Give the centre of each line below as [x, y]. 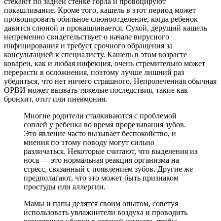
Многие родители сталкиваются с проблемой [100, 116]
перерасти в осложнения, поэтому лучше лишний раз [94, 73]
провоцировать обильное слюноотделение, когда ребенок [101, 19]
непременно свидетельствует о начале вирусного [87, 37]
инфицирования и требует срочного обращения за [88, 46]
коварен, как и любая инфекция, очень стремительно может [105, 64]
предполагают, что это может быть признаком [101, 178]
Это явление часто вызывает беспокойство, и [100, 134]
